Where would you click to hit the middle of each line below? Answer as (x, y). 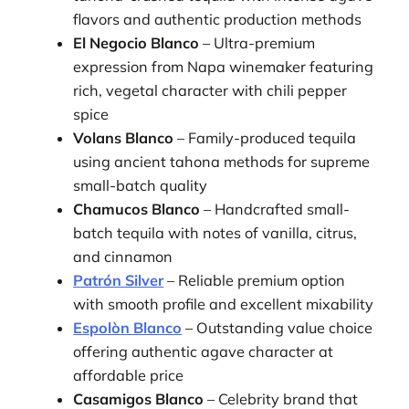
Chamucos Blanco (137, 209)
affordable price (129, 375)
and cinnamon (123, 256)
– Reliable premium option (255, 280)
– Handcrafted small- (275, 209)
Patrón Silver (119, 280)
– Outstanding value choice (278, 327)
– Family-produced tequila (265, 137)
